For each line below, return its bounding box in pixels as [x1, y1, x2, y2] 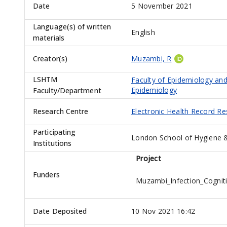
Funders [33, 170, 60, 180]
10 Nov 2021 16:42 [131, 206, 196, 216]
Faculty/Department [33, 86, 101, 96]
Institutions [33, 138, 72, 148]
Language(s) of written [33, 22, 111, 32]
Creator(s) [33, 54, 67, 64]
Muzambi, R [131, 54, 172, 64]
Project [136, 154, 161, 164]
